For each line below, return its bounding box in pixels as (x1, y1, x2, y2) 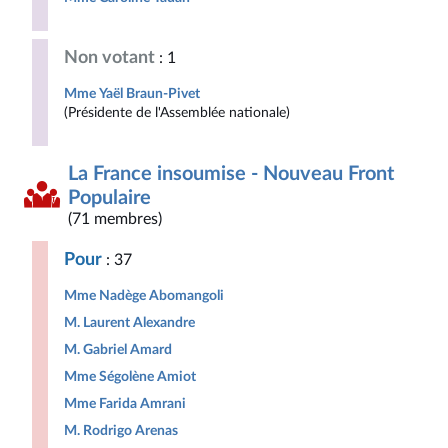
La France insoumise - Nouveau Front (68, 164, 394, 184)
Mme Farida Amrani (64, 396, 186, 411)
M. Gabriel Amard (64, 342, 172, 357)
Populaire (68, 188, 151, 208)
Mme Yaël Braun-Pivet (64, 86, 200, 101)
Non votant (64, 49, 155, 66)
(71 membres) (68, 211, 162, 227)
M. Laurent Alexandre (64, 315, 195, 330)
